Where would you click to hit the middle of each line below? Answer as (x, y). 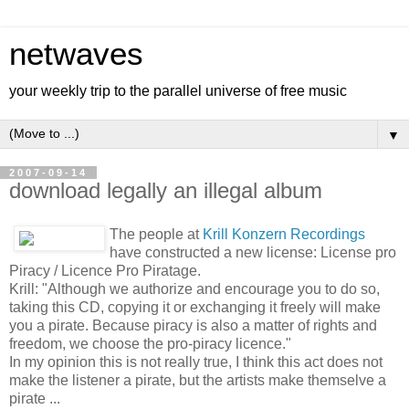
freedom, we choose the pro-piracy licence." (150, 343)
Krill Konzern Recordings (284, 234)
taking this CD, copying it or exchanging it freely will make (195, 307)
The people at (156, 234)
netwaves (76, 54)
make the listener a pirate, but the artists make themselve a (198, 380)
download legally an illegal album (166, 190)
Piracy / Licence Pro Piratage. (105, 270)
